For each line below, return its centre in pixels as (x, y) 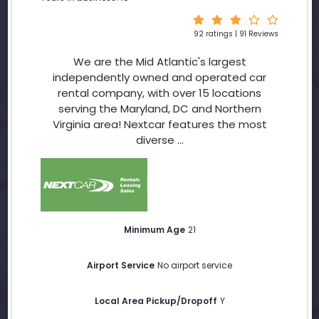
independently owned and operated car (159, 77)
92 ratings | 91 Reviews (236, 34)
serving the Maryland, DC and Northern (159, 109)
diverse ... (159, 140)
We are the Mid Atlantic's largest (159, 62)
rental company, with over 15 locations (159, 93)
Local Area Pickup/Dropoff (156, 301)
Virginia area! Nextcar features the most (159, 124)
